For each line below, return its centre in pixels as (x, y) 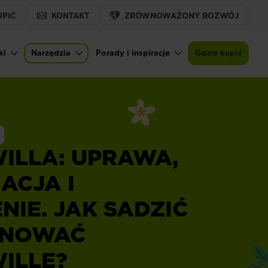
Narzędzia (51, 53)
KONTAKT (70, 15)
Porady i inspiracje (133, 53)
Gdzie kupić (218, 53)
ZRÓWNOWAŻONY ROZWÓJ (181, 15)
